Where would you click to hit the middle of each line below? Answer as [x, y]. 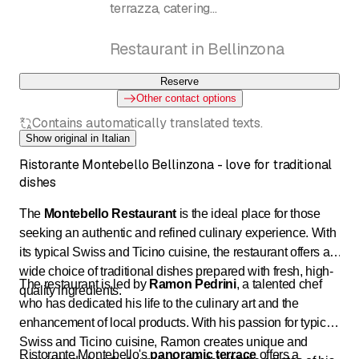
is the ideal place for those [248, 213]
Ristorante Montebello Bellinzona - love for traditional [176, 164]
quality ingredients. [71, 290]
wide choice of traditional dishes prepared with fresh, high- [176, 271]
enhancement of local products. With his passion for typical [178, 322]
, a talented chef [279, 284]
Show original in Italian [78, 138]
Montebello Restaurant [110, 213]
